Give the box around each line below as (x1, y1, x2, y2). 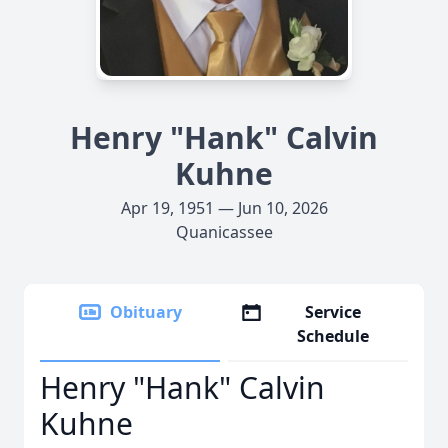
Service (305, 301, 362, 323)
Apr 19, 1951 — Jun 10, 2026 (120, 197, 328, 219)
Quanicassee (175, 221, 273, 243)
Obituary (110, 301, 182, 323)
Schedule (297, 325, 370, 347)
